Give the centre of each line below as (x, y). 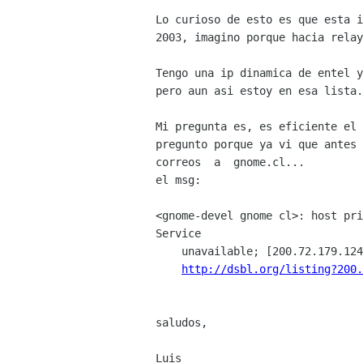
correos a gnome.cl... (230, 162)
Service (178, 234)
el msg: (178, 180)
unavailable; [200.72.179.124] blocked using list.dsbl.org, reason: (169, 252)
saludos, (181, 323)
